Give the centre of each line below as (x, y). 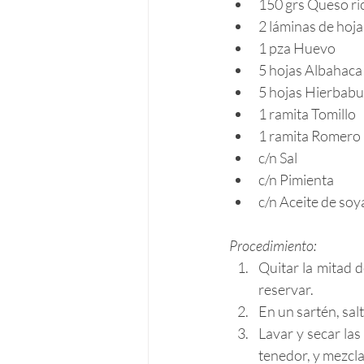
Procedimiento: (273, 245)
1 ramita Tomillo (307, 114)
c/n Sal (278, 158)
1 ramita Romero (310, 136)
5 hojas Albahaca (310, 70)
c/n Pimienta (296, 180)
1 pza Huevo (297, 48)
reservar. (286, 289)
